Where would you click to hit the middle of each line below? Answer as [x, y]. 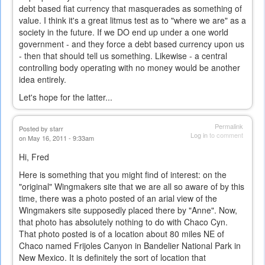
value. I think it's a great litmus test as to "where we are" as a [132, 20]
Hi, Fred [34, 157]
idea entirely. [43, 80]
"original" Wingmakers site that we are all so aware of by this [132, 187]
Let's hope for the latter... [66, 97]
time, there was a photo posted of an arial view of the [118, 198]
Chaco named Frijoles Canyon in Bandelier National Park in [130, 246]
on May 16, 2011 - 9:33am [56, 138]
